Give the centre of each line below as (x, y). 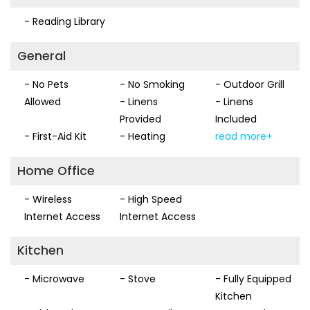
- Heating (142, 136)
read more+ (244, 136)
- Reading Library (65, 22)
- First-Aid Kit (55, 136)
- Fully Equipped (253, 279)
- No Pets (46, 84)
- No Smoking (152, 84)
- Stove (137, 279)
